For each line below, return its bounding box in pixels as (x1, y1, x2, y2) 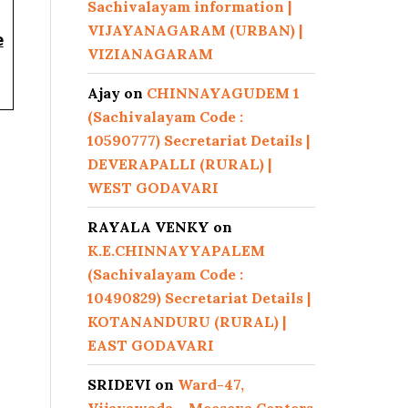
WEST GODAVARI (87, 178, 219, 197)
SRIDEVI (87, 375, 151, 393)
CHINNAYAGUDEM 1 (147, 84, 300, 102)
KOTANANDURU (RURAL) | (87, 312, 286, 331)
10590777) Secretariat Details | (87, 131, 310, 149)
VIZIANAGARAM (87, 45, 213, 63)
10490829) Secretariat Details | (87, 289, 311, 307)
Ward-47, (178, 375, 244, 393)
